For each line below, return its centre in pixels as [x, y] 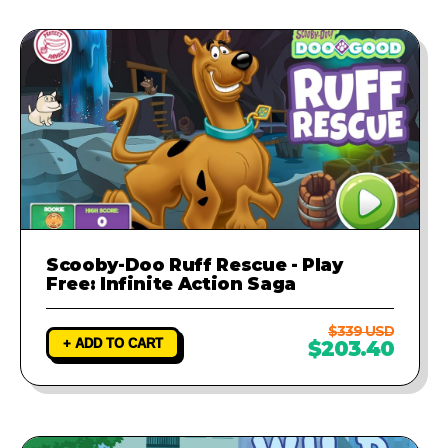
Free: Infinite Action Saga [171, 283]
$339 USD [361, 330]
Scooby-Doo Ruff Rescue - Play [194, 264]
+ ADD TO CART [113, 343]
